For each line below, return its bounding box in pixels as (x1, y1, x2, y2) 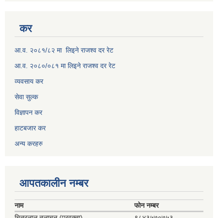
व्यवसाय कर (15, 77, 43, 86)
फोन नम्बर (134, 201, 159, 210)
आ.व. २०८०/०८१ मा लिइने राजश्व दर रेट (15, 62, 115, 70)
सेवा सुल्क (15, 93, 38, 101)
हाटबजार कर (15, 124, 46, 132)
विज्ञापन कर (15, 109, 42, 117)
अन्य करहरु (15, 140, 43, 148)
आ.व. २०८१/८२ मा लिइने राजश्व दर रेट (15, 46, 113, 54)
